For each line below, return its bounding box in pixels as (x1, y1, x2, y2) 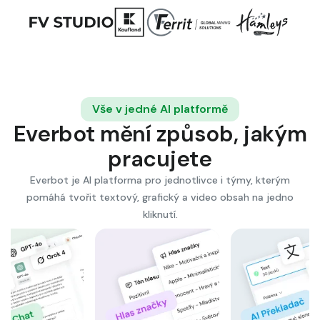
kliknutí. (142, 208, 178, 221)
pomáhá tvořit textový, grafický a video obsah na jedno (26, 191, 294, 204)
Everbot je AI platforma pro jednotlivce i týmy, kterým (30, 174, 290, 186)
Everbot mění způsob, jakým (13, 119, 307, 149)
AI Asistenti (214, 243, 276, 258)
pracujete (108, 144, 212, 174)
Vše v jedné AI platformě (92, 101, 228, 116)
